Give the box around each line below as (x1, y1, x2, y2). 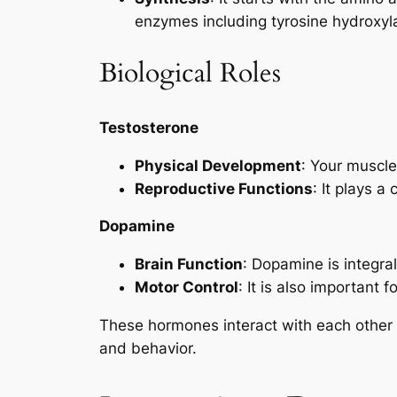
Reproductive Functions (135, 179, 313, 198)
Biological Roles (99, 56, 281, 92)
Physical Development (135, 156, 301, 175)
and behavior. (99, 339, 197, 357)
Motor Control (135, 278, 238, 297)
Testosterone (99, 118, 198, 136)
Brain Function (135, 255, 243, 274)
